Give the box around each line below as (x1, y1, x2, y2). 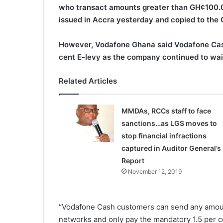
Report (121, 156, 144, 165)
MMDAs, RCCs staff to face (121, 106, 211, 115)
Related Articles (59, 76, 117, 86)
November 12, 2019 (127, 167, 182, 175)
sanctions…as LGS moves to (121, 118, 217, 127)
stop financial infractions (121, 131, 207, 140)
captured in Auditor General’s (121, 143, 221, 152)
